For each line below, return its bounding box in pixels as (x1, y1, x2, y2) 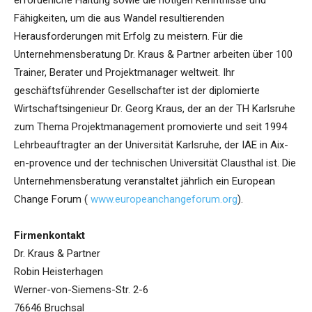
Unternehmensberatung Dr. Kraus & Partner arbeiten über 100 (14, 48, 292, 61)
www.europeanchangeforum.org (91, 193, 237, 206)
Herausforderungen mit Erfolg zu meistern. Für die (14, 30, 243, 43)
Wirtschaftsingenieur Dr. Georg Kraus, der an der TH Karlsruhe (14, 102, 295, 116)
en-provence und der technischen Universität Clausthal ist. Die (14, 157, 296, 170)
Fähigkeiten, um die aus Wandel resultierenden (14, 12, 224, 25)
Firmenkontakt (14, 229, 85, 242)
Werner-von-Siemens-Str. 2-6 (14, 283, 148, 297)
